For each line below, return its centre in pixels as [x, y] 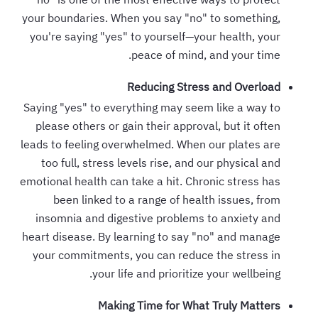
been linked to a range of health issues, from [169, 199]
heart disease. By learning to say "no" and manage [153, 236]
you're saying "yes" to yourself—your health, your [157, 36]
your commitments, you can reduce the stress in [159, 254]
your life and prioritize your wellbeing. [188, 273]
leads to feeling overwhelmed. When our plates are [153, 144]
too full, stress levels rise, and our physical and [163, 162]
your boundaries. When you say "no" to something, [153, 17]
